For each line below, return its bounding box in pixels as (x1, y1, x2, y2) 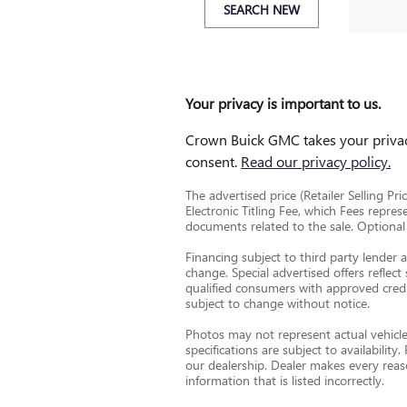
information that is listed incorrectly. (185, 372, 384, 390)
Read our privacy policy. (241, 152, 391, 172)
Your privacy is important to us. (185, 94, 381, 114)
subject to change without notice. (185, 294, 370, 313)
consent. (185, 152, 241, 172)
